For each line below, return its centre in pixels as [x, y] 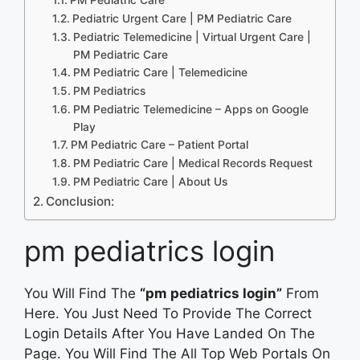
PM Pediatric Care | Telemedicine [160, 72]
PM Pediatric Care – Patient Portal [159, 144]
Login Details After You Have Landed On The [170, 333]
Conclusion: [80, 201]
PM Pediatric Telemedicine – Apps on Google [190, 109]
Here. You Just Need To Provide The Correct [168, 313]
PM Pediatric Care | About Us [150, 181]
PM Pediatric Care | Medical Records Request [192, 163]
